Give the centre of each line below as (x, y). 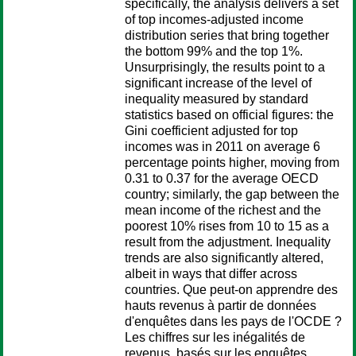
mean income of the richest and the (223, 210)
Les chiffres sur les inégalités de (215, 337)
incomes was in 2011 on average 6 (222, 147)
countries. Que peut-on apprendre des (231, 290)
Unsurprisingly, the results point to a (225, 67)
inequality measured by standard (217, 99)
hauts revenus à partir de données (221, 306)
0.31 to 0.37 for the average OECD (222, 178)
